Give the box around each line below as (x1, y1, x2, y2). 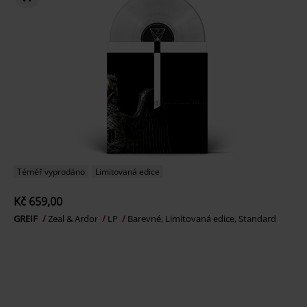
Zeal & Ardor (48, 212, 100, 225)
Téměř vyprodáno (17, 166, 85, 177)
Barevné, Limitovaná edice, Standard (127, 212, 276, 225)
